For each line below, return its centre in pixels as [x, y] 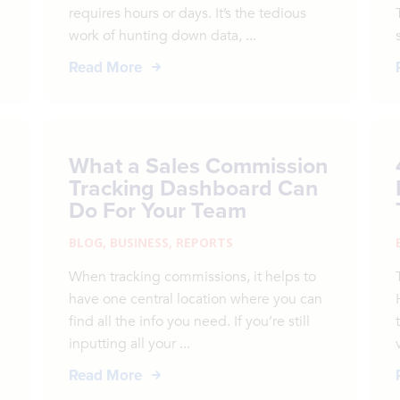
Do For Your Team [158, 210]
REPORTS [205, 242]
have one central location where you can [196, 299]
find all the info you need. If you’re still [190, 321]
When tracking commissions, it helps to [193, 277]
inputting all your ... [130, 344]
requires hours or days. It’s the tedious [188, 13]
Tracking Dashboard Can [194, 187]
